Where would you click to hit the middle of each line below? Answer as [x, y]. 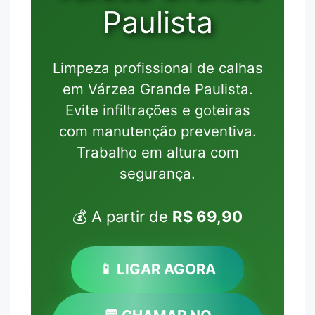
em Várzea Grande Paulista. [157, 89]
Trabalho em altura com [157, 153]
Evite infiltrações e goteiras [157, 110]
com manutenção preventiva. [157, 131]
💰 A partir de [122, 217]
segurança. [157, 174]
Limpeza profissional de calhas [157, 68]
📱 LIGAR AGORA [157, 269]
